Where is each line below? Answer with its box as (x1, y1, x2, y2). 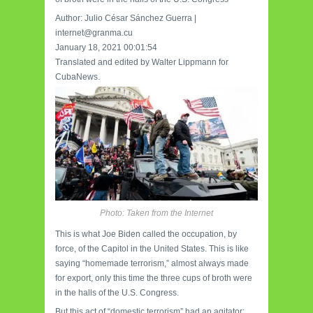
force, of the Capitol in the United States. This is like (55, 244, 249, 254)
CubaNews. (55, 72, 100, 82)
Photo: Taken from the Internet (100, 208, 213, 219)
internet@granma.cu (55, 28, 133, 38)
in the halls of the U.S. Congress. (55, 288, 179, 298)
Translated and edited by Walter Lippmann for (55, 57, 228, 68)
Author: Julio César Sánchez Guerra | (55, 13, 196, 24)
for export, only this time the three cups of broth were (55, 273, 252, 284)
